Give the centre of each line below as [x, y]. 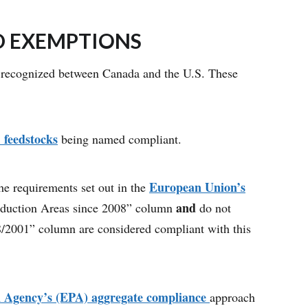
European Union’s [197, 187]
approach [232, 297]
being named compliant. [124, 139]
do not [215, 208]
